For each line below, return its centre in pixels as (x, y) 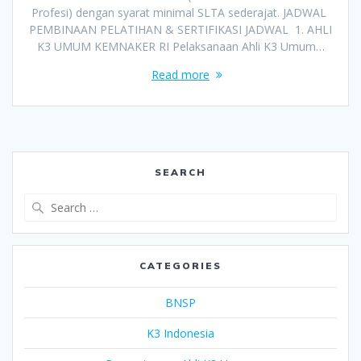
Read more (180, 75)
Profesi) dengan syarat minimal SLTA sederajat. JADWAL (180, 13)
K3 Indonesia (180, 334)
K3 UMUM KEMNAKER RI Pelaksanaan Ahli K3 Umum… (180, 47)
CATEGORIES (180, 266)
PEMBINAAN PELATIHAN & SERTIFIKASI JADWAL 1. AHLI (180, 30)
